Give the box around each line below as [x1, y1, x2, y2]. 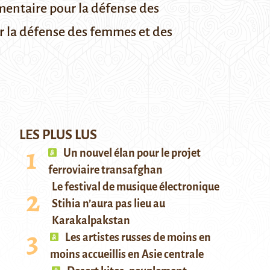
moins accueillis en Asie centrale [50, 248, 204, 260]
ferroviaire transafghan [48, 164, 163, 176]
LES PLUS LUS [19, 128, 97, 142]
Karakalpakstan [52, 215, 130, 227]
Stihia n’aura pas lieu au [52, 198, 165, 210]
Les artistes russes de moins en [63, 231, 211, 243]
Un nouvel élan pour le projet [61, 147, 201, 159]
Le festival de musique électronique [52, 181, 219, 193]
